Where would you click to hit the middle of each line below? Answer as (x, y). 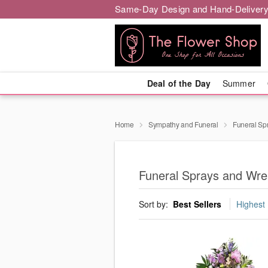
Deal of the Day (179, 83)
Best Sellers (197, 204)
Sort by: (155, 204)
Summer (239, 83)
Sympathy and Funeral (183, 124)
